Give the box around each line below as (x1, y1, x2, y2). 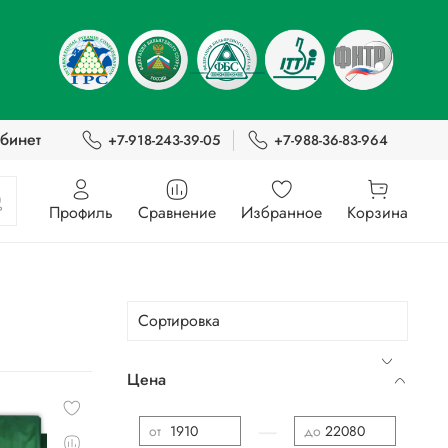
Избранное (241, 200, 322, 224)
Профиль (49, 200, 113, 224)
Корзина (347, 200, 408, 224)
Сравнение (138, 200, 216, 224)
